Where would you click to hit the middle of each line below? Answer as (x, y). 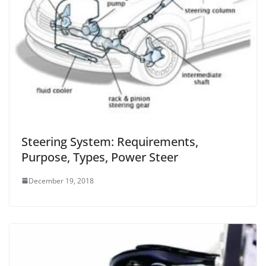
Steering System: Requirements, (110, 141)
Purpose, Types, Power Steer (100, 157)
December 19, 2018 (61, 180)
